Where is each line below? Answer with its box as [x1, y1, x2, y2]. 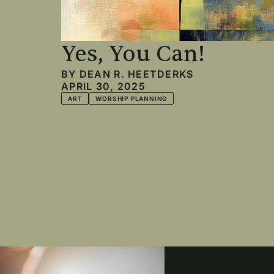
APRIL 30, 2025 [61, 80, 146, 93]
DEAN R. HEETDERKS [79, 68, 194, 81]
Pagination [61, 160, 199, 194]
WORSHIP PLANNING [95, 95, 168, 103]
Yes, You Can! [61, 40, 205, 69]
